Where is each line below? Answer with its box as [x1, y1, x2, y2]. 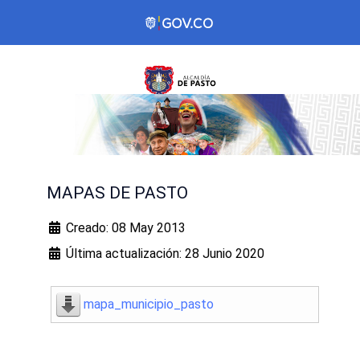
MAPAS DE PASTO [47, 183, 188, 203]
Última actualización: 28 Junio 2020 [66, 246, 264, 262]
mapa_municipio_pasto [84, 297, 214, 313]
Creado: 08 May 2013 [66, 220, 186, 236]
